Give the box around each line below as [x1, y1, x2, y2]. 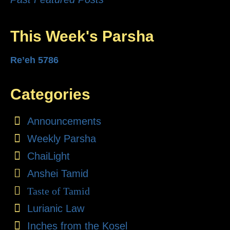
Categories [10, 86, 90, 103]
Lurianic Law [27, 203, 84, 215]
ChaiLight [27, 150, 70, 162]
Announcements [27, 116, 101, 127]
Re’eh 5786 [10, 55, 59, 66]
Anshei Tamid [27, 168, 88, 180]
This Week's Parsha [10, 28, 154, 45]
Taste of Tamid [27, 185, 90, 197]
